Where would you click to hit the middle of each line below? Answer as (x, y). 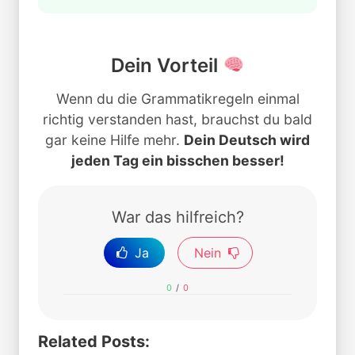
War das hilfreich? (177, 217)
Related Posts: (94, 342)
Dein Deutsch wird (247, 139)
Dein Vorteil (166, 65)
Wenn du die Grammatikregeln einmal (177, 98)
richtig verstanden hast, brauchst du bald (177, 119)
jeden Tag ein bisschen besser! (177, 160)
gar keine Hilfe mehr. (115, 139)
